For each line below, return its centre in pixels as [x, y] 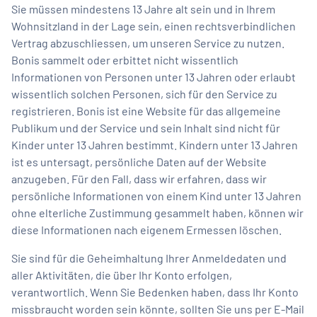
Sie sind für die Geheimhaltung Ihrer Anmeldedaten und [149, 258]
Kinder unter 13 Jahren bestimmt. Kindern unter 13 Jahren [155, 144]
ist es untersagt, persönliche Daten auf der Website [139, 161]
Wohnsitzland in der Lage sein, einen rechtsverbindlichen [154, 25]
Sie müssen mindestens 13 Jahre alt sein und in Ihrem [143, 8]
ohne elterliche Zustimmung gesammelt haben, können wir [157, 212]
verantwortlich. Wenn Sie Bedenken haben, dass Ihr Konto [155, 292]
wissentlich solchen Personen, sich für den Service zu [144, 93]
